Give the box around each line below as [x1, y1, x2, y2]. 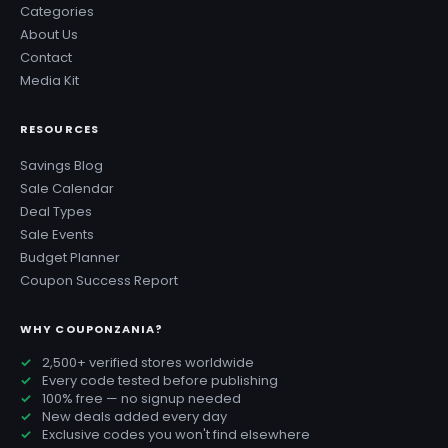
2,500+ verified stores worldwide [42, 352, 254, 372]
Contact [20, 47, 72, 67]
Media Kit [20, 70, 79, 90]
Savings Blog [20, 155, 103, 175]
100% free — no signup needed [42, 388, 241, 408]
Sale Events [20, 224, 94, 244]
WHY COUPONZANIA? [20, 320, 164, 337]
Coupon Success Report [20, 270, 178, 290]
